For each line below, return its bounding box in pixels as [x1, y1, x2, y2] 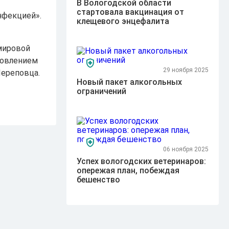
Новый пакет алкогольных [77, 77, 182, 87]
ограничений [77, 86, 127, 96]
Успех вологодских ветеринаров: [77, 156, 207, 166]
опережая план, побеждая [77, 166, 180, 175]
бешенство [77, 175, 121, 185]
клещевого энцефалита [77, 16, 170, 26]
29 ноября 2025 [163, 66, 209, 74]
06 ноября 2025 [163, 146, 209, 153]
